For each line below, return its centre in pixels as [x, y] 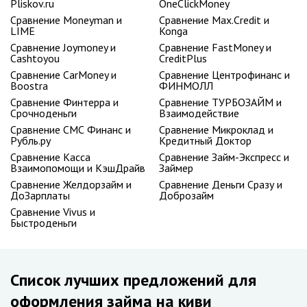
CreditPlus [183, 58]
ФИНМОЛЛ [186, 86]
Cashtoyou [35, 58]
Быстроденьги [44, 223]
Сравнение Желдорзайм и [71, 184]
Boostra [29, 86]
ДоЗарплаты [40, 195]
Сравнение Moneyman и [66, 20]
